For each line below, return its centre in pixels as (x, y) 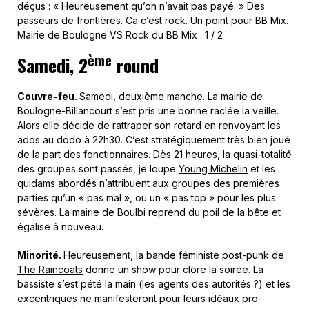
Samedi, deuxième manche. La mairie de (171, 96)
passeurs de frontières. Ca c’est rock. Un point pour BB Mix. (153, 20)
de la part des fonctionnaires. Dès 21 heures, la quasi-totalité (154, 154)
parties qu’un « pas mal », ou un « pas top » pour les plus (147, 198)
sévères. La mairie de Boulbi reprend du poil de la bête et (149, 212)
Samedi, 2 (52, 65)
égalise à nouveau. (60, 227)
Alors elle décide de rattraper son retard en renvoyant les (149, 125)
